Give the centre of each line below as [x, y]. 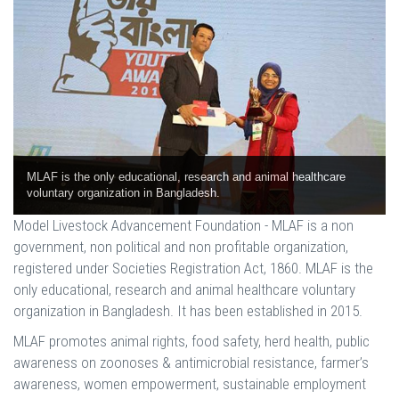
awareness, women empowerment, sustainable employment [190, 383]
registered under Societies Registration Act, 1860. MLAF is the [193, 268]
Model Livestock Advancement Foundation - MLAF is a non [183, 225]
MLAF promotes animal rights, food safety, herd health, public [191, 341]
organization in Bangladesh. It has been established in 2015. [188, 310]
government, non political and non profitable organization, [181, 246]
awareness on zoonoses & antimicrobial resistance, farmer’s [191, 362]
